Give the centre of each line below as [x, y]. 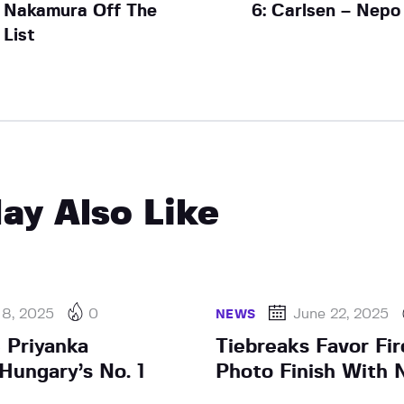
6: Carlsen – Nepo [326, 11]
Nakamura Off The [80, 11]
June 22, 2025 [341, 313]
